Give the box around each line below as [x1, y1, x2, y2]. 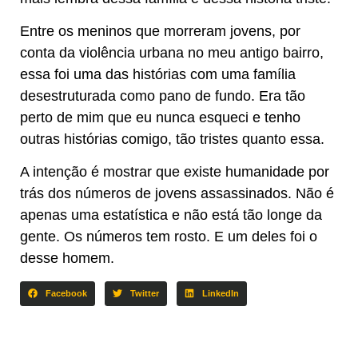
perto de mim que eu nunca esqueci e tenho [20, 109, 300, 125]
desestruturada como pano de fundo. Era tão [20, 87, 305, 104]
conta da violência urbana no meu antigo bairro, [20, 44, 324, 61]
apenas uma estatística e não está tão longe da [20, 207, 322, 224]
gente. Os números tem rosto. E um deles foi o [20, 229, 317, 245]
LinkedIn [201, 288, 239, 298]
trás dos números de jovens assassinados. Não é [20, 185, 334, 202]
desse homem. [20, 250, 114, 267]
